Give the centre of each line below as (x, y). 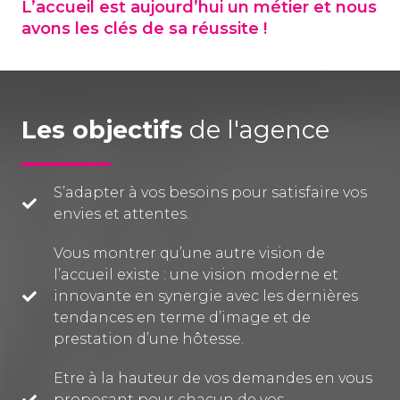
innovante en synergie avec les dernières (205, 296)
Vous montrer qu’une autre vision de (189, 254)
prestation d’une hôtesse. (148, 339)
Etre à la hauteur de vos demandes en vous (212, 379)
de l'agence (256, 130)
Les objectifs (102, 130)
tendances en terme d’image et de (182, 318)
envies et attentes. (121, 214)
